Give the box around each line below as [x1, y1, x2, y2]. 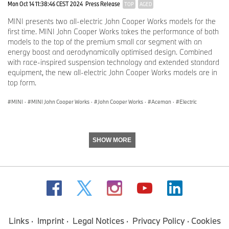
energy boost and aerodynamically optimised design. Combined [8, 47, 212, 57]
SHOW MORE [93, 136, 131, 144]
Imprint [37, 215, 64, 226]
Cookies [191, 215, 221, 226]
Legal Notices [72, 215, 124, 226]
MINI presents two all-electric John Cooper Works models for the [8, 16, 216, 26]
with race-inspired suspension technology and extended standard [8, 57, 219, 67]
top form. [8, 77, 36, 87]
